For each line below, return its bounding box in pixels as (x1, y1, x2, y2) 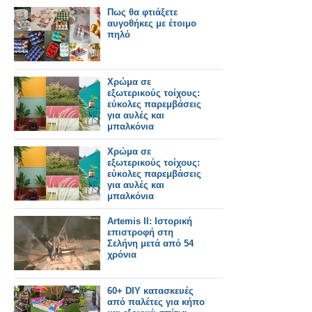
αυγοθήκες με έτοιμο (107, 17, 196, 29)
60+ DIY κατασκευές (107, 285, 194, 296)
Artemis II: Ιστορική (107, 215, 192, 226)
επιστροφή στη (107, 226, 173, 237)
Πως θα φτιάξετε (107, 6, 178, 17)
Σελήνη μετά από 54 (107, 237, 194, 249)
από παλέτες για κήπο (107, 296, 205, 307)
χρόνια (107, 249, 136, 260)
